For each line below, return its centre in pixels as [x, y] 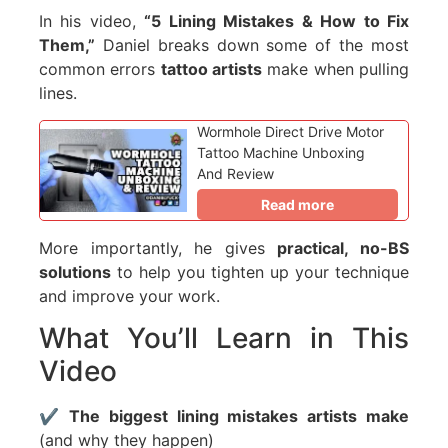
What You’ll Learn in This [224, 338]
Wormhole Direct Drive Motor [291, 131]
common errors [99, 68]
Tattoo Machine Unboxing [281, 152]
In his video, [91, 20]
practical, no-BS [343, 247]
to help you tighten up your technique [260, 271]
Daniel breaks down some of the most [252, 44]
